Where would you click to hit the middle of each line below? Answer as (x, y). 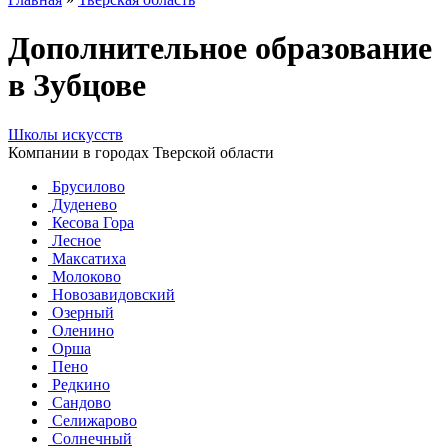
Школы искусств (65, 134)
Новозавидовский (111, 294)
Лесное (74, 240)
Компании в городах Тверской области (141, 152)
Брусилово (86, 186)
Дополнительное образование (220, 48)
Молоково (84, 276)
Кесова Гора (91, 222)
